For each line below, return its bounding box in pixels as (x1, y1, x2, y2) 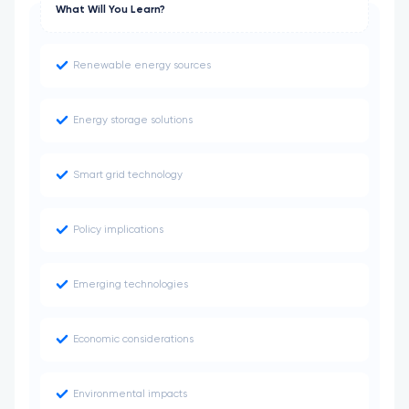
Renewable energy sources (73, 60, 211, 71)
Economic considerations (73, 334, 194, 345)
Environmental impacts (73, 389, 187, 400)
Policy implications (73, 225, 163, 236)
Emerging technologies (73, 279, 188, 290)
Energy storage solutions (73, 115, 193, 126)
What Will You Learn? (56, 5, 165, 16)
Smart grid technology (73, 170, 183, 181)
